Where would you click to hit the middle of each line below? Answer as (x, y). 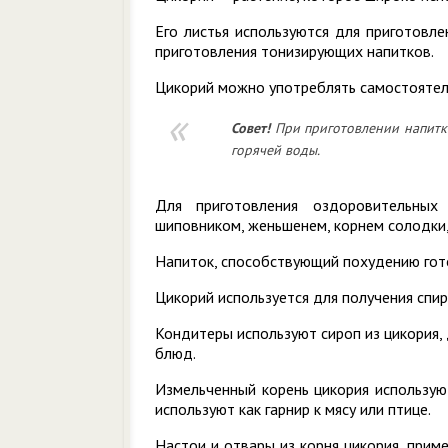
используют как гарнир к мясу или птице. (293, 409)
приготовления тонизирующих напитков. (294, 51)
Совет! (250, 128)
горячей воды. (275, 150)
